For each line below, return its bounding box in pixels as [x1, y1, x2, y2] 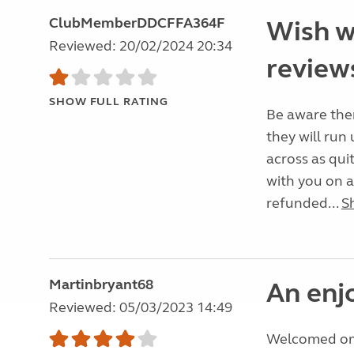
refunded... [265, 194, 341, 212]
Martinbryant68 [49, 276, 153, 293]
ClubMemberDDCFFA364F [49, 14, 225, 32]
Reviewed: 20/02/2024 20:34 [49, 37, 232, 55]
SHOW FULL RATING [49, 95, 168, 108]
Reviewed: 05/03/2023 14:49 [49, 299, 232, 316]
